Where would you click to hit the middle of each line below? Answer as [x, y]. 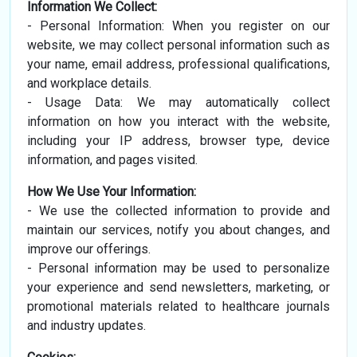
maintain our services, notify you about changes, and [178, 230]
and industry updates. [87, 326]
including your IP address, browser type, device [178, 141]
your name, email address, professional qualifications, [178, 65]
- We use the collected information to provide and [178, 211]
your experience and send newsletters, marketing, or [178, 288]
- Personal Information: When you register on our [178, 26]
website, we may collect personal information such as [178, 45]
